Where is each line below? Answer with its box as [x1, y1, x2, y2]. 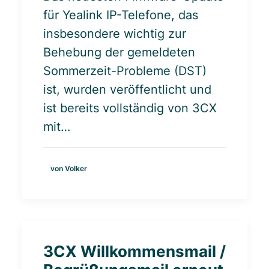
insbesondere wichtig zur [43, 26, 186, 41]
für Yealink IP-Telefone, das [43, 8, 198, 22]
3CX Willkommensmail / [43, 242, 226, 261]
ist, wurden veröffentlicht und [43, 82, 211, 97]
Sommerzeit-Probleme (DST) [43, 64, 207, 78]
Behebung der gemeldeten [43, 45, 195, 59]
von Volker [50, 163, 87, 173]
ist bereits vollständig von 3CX [43, 101, 217, 115]
